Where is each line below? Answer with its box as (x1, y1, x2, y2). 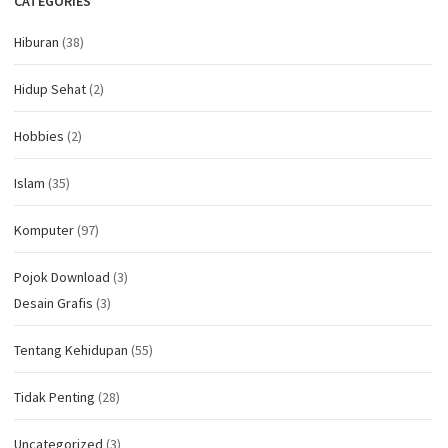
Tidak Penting (14, 388, 95, 407)
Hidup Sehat (14, 80, 86, 99)
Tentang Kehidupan (14, 341, 128, 360)
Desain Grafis (14, 294, 93, 313)
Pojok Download (14, 268, 110, 287)
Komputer (14, 221, 74, 240)
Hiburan (14, 33, 59, 52)
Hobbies (14, 127, 64, 146)
